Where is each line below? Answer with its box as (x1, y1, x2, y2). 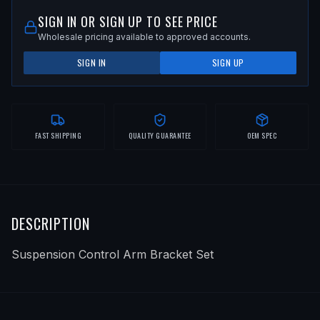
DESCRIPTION (11, 212, 90, 234)
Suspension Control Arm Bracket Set (11, 246, 214, 261)
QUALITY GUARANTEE (129, 129, 191, 141)
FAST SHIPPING (34, 129, 82, 141)
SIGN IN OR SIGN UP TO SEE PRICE (38, 11, 218, 31)
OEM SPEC (247, 129, 277, 141)
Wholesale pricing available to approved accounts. (38, 31, 251, 42)
